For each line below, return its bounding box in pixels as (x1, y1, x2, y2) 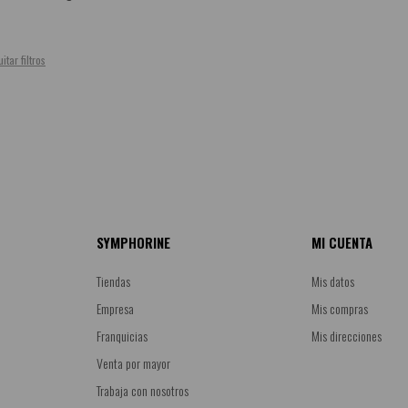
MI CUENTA (311, 231, 373, 252)
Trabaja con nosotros (96, 380, 189, 400)
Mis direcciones (311, 325, 382, 345)
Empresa (96, 298, 134, 318)
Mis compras (311, 298, 369, 318)
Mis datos (311, 270, 355, 291)
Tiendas (96, 270, 130, 291)
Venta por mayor (96, 352, 170, 372)
